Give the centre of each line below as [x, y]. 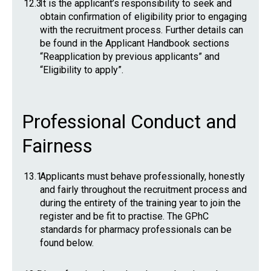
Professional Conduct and [129, 122]
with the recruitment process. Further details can [142, 30]
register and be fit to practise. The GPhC [124, 216]
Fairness [57, 146]
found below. [67, 243]
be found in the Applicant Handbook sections [135, 43]
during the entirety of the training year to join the [140, 203]
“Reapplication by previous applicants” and [130, 57]
